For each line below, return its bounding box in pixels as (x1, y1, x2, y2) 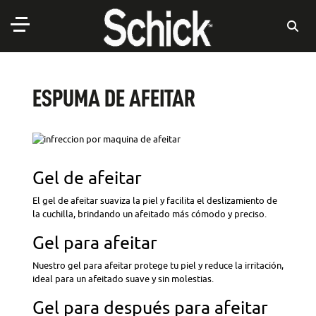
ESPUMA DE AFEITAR (32, 86, 195, 111)
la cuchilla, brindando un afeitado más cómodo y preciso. (32, 209, 267, 220)
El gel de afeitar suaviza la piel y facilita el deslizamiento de (32, 195, 277, 207)
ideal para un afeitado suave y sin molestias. (32, 274, 214, 285)
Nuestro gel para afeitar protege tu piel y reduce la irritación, (32, 260, 284, 272)
